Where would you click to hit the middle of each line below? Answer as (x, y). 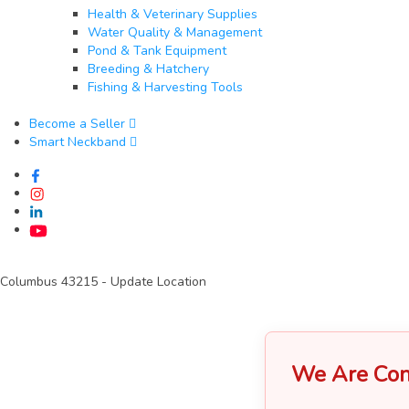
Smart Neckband (78, 142)
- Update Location (154, 282)
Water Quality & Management (175, 33)
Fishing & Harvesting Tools (165, 88)
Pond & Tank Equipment (157, 51)
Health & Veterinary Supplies (173, 15)
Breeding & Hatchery (148, 69)
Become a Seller (77, 124)
